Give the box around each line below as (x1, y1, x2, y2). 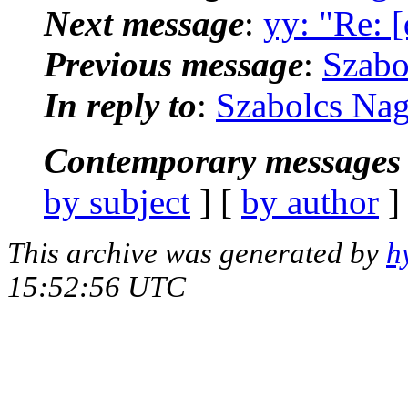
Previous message (44, 44, 303, 84)
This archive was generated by (7, 236, 386, 270)
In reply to (44, 85, 197, 125)
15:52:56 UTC (7, 270, 186, 303)
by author (241, 181, 379, 221)
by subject (44, 181, 190, 221)
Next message (44, 3, 244, 43)
